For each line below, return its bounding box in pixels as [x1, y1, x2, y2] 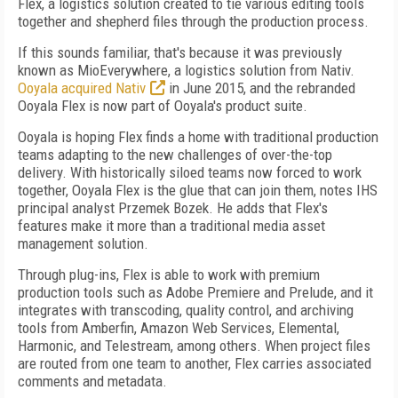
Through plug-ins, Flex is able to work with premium [18, 266, 320, 283]
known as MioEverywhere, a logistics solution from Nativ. [18, 61, 354, 79]
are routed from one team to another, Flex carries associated [18, 354, 371, 372]
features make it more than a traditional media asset [18, 217, 325, 235]
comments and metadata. [18, 372, 167, 390]
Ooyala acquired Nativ [18, 79, 146, 97]
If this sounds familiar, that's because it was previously [18, 44, 342, 61]
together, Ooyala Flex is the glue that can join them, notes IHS [18, 181, 378, 199]
